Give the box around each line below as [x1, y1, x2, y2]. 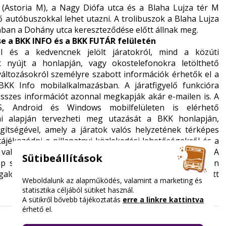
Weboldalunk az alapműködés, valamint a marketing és [22, 176, 202, 185]
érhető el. [22, 204, 52, 214]
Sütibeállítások [22, 151, 102, 165]
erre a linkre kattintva [123, 195, 204, 204]
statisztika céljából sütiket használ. [22, 185, 134, 195]
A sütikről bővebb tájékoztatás [22, 195, 123, 204]
